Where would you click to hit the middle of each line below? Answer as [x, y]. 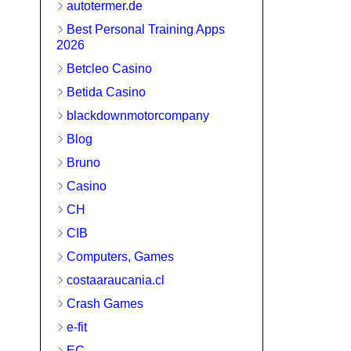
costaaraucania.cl [116, 280]
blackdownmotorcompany [138, 116]
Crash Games [105, 304]
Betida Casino [106, 92]
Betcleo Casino [109, 69]
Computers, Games [120, 257]
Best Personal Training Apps [146, 29]
